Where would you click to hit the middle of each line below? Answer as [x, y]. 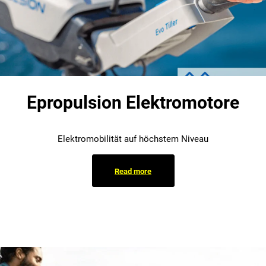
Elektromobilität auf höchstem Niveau [133, 139]
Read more [133, 171]
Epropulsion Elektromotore [133, 103]
